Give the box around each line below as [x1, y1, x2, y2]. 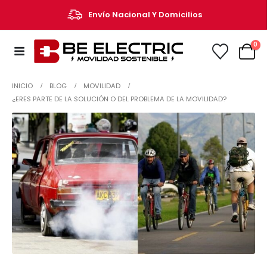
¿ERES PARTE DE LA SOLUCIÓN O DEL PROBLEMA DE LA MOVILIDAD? [12, 94, 226, 104]
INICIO [12, 81, 33, 91]
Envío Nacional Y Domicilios [88, 8, 202, 20]
